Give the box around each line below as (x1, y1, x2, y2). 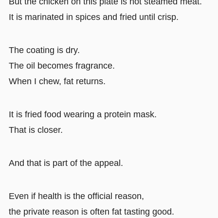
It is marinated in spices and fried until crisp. (8, 12, 179, 22)
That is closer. (8, 125, 63, 135)
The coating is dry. (8, 45, 80, 55)
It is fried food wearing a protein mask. (8, 109, 157, 119)
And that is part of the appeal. (8, 158, 123, 168)
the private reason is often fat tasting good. (8, 206, 174, 217)
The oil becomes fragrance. (8, 61, 115, 71)
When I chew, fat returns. (8, 76, 106, 87)
